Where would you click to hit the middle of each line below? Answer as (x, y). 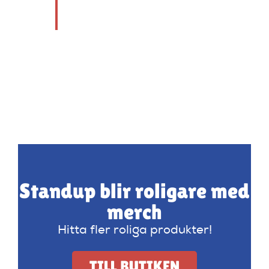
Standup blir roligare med (134, 191)
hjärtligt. (92, 13)
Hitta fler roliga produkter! (134, 231)
